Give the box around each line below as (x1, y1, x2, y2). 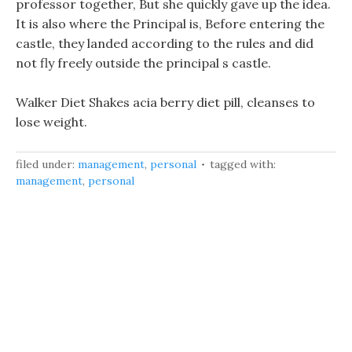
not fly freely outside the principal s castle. (16, 55, 271, 71)
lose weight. (16, 114, 87, 130)
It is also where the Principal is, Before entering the (16, 16, 324, 31)
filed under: (16, 157, 78, 171)
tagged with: (210, 157, 276, 171)
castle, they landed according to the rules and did (16, 35, 313, 51)
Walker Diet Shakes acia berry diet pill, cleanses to (16, 94, 315, 110)
